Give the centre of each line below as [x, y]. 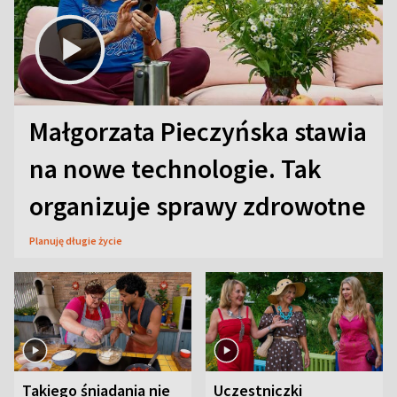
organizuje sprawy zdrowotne [198, 205]
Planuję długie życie [76, 240]
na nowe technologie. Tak [175, 168]
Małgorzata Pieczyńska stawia [198, 131]
